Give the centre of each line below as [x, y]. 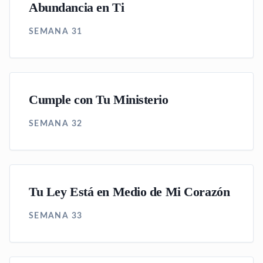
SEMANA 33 [56, 216]
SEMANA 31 [56, 32]
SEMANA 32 [56, 124]
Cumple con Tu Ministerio [99, 100]
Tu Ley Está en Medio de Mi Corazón [129, 192]
